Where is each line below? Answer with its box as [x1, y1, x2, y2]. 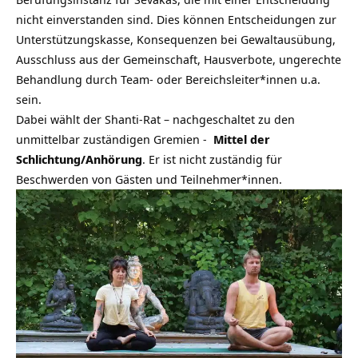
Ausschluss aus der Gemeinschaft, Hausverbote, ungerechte [16, 51, 341, 68]
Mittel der [213, 131, 270, 148]
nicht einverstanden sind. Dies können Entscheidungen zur [16, 11, 336, 28]
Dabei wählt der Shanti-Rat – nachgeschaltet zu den [16, 111, 295, 128]
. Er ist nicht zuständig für [142, 151, 282, 168]
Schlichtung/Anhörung [16, 151, 142, 168]
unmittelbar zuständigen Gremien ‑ [16, 131, 213, 148]
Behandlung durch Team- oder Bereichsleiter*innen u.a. [16, 71, 320, 88]
